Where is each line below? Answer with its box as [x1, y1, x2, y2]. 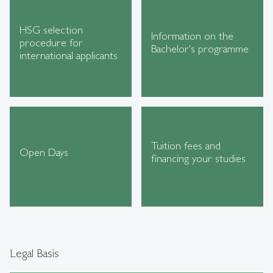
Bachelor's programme [151, 42, 249, 55]
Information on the [151, 29, 233, 43]
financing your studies [151, 152, 246, 165]
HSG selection [19, 23, 83, 36]
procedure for [19, 35, 83, 49]
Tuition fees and [151, 139, 221, 152]
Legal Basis [10, 246, 59, 261]
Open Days [19, 145, 68, 158]
